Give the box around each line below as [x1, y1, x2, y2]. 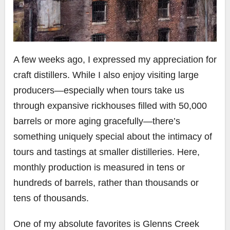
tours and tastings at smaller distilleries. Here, [13, 147, 200, 158]
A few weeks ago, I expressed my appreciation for [13, 54, 217, 65]
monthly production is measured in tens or [13, 162, 185, 173]
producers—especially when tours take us [13, 85, 184, 96]
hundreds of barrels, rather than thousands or [13, 178, 199, 188]
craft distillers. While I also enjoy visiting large [13, 70, 199, 81]
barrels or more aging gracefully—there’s [13, 116, 180, 127]
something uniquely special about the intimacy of [13, 131, 212, 142]
